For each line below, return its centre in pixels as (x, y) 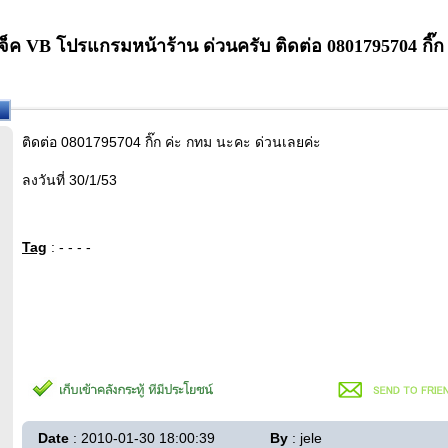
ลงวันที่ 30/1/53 (69, 180)
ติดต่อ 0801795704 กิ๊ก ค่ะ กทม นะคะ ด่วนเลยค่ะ (171, 142)
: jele (305, 438)
